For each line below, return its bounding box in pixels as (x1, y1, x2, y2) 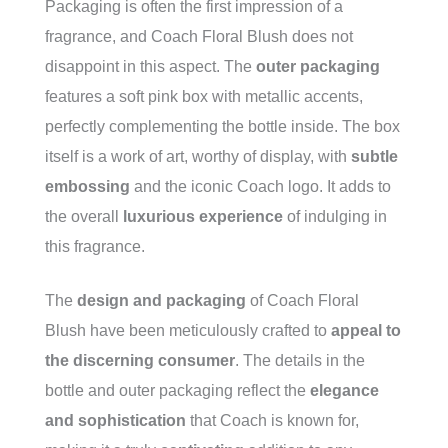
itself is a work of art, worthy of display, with (45, 148, 351, 165)
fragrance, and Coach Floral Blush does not (45, 28, 353, 45)
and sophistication (45, 412, 186, 429)
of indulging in (283, 208, 387, 225)
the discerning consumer (45, 352, 235, 369)
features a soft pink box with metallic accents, (45, 88, 363, 105)
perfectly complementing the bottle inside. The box (45, 118, 400, 135)
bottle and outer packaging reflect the (45, 382, 310, 399)
